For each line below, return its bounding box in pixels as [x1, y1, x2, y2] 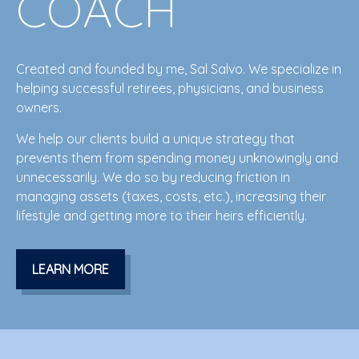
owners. [16, 99, 62, 115]
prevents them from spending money [16, 150, 236, 166]
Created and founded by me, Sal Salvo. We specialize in [16, 61, 341, 77]
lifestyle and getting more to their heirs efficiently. [16, 208, 307, 224]
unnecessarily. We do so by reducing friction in [16, 169, 290, 185]
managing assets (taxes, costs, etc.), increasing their [16, 188, 326, 204]
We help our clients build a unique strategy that [16, 131, 295, 147]
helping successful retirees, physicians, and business [16, 80, 324, 96]
